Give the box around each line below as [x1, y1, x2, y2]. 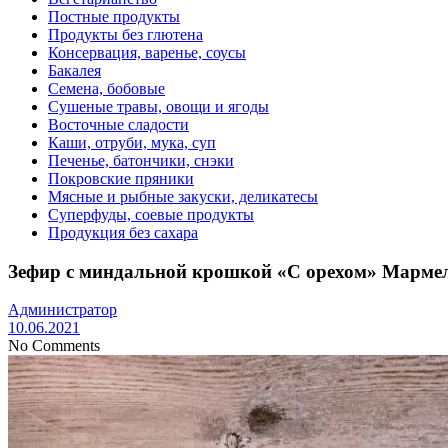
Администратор [8, 301, 117, 319]
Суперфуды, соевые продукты [48, 205, 254, 223]
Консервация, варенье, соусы [48, 43, 246, 61]
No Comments [8, 337, 100, 355]
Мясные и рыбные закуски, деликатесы [48, 187, 318, 205]
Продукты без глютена [48, 25, 203, 43]
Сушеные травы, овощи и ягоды [48, 97, 269, 115]
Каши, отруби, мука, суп [48, 133, 216, 151]
